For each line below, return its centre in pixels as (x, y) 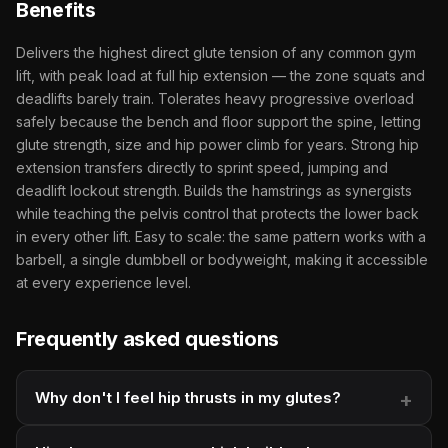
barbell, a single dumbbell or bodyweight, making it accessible (222, 259)
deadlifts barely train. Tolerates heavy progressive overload (215, 98)
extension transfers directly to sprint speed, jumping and (202, 167)
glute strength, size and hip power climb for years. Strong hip (217, 144)
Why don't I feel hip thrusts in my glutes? (188, 397)
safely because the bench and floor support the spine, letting (218, 121)
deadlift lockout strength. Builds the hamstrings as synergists (214, 190)
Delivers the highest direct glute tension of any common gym (216, 52)
